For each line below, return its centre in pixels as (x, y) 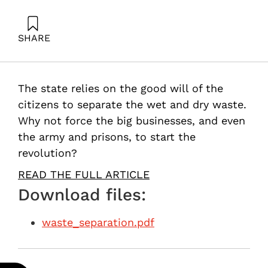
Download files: (82, 195)
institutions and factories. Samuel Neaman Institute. (127, 66)
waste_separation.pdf (98, 223)
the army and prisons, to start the (107, 137)
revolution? (48, 153)
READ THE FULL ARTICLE (84, 175)
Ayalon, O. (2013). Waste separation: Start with (114, 55)
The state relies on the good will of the (121, 88)
